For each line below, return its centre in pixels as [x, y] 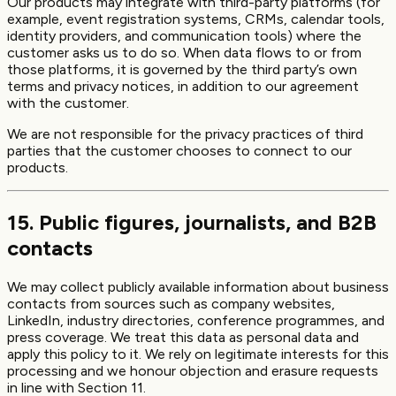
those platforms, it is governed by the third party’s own [182, 70]
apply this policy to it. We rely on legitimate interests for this [198, 354]
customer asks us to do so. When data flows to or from [184, 53]
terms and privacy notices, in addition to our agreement [183, 87]
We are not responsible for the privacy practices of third [185, 134]
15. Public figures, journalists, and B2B [192, 223]
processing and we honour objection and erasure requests [193, 371]
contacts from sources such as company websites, [171, 304]
